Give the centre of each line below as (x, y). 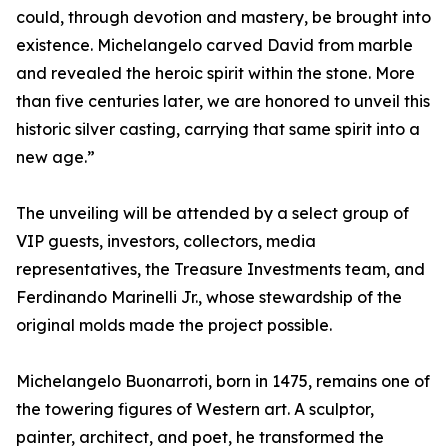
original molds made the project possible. (174, 325)
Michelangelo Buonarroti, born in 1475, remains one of (223, 381)
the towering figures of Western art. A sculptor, (195, 409)
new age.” (55, 157)
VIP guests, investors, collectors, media (166, 241)
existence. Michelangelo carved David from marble (214, 45)
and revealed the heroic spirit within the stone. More (215, 73)
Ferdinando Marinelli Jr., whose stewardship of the (209, 297)
